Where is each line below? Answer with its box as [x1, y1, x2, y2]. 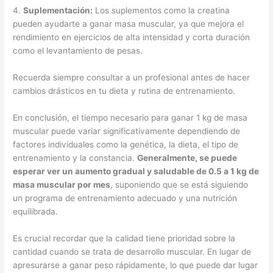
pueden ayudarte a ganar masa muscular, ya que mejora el [13, 19, 244, 29]
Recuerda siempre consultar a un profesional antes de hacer [13, 73, 250, 83]
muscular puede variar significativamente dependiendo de [13, 126, 241, 136]
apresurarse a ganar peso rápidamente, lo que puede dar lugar [13, 260, 258, 271]
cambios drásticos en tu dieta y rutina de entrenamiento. [13, 86, 236, 96]
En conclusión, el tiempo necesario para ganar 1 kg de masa [13, 113, 248, 123]
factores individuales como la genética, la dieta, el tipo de [13, 140, 239, 150]
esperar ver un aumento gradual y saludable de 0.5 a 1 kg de [13, 166, 260, 177]
